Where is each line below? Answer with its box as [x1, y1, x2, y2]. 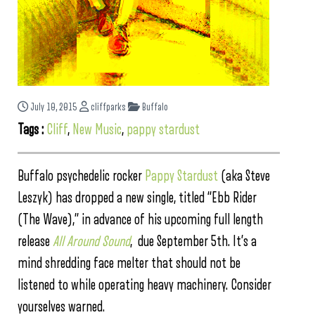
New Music [72, 122, 122, 137]
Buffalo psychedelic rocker [18, 169, 145, 184]
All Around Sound [53, 234, 130, 249]
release [18, 234, 53, 249]
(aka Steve [218, 169, 270, 184]
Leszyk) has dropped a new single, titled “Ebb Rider [18, 191, 257, 205]
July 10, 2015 [30, 102, 77, 112]
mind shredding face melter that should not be [18, 256, 240, 271]
